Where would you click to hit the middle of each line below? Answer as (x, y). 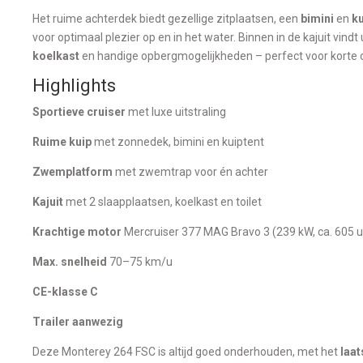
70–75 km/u (140, 261)
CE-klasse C (65, 291)
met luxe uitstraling (176, 111)
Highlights (74, 85)
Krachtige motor (77, 231)
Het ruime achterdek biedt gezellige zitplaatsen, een (167, 18)
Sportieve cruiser (79, 111)
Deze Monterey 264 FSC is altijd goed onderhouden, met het (186, 351)
